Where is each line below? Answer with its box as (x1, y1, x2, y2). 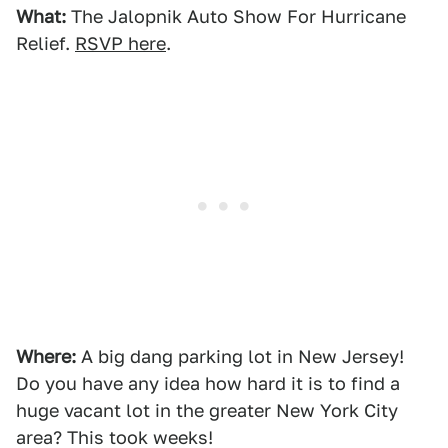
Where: (16, 346, 76, 367)
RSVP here (75, 33, 166, 54)
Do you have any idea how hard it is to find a (16, 373, 400, 394)
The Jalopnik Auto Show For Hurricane (66, 6, 406, 27)
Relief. (16, 33, 75, 54)
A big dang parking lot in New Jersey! (76, 346, 404, 367)
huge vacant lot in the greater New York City (16, 400, 398, 421)
